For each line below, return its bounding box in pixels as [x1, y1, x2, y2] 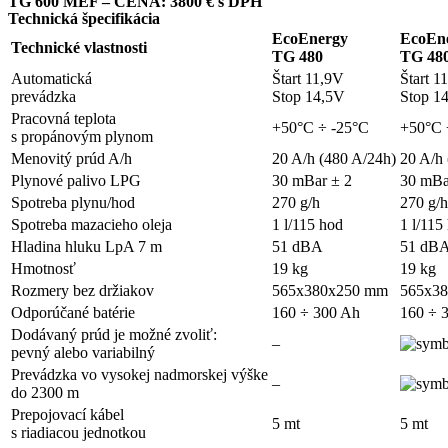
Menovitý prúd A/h [11, 150, 132, 168]
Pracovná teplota [11, 110, 116, 128]
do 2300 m [11, 384, 79, 402]
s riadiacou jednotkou [11, 424, 146, 442]
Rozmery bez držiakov [11, 282, 154, 300]
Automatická [11, 70, 92, 88]
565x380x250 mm [272, 282, 388, 300]
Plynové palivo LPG [11, 172, 141, 190]
